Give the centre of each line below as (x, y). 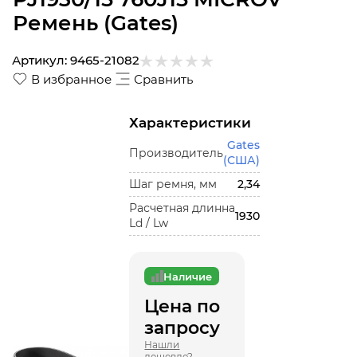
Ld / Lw (149, 223)
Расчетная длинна (182, 208)
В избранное (71, 79)
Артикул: (39, 60)
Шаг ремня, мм (173, 184)
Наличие (188, 276)
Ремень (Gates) (96, 23)
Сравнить (163, 79)
